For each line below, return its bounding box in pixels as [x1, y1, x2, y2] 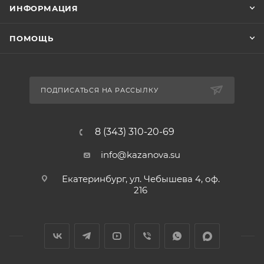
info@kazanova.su [101, 149, 180, 161]
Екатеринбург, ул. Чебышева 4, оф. [61, 173, 220, 185]
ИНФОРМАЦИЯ [9, 4, 78, 14]
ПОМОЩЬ [9, 34, 54, 44]
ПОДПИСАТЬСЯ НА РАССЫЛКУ [41, 86, 159, 95]
